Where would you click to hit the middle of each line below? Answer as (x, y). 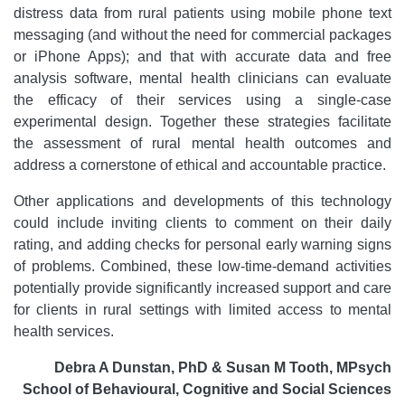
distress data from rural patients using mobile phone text (202, 14)
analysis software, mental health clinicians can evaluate (202, 79)
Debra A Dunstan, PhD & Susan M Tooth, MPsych (223, 368)
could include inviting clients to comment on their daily (202, 223)
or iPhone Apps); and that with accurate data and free (202, 57)
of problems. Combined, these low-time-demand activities (202, 267)
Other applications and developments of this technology (202, 202)
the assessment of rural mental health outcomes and (202, 144)
